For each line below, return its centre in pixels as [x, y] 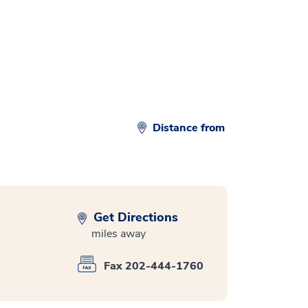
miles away [119, 234]
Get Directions [134, 217]
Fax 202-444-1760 [154, 266]
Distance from [190, 128]
